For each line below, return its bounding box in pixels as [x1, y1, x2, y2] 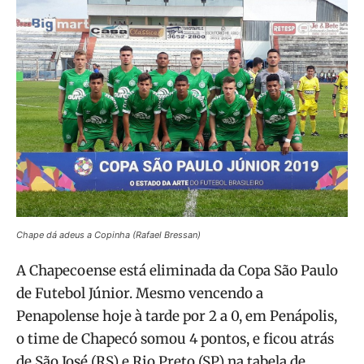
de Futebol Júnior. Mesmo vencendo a [16, 284, 263, 303]
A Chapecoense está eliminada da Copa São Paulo [16, 262, 338, 280]
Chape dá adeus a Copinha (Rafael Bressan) [16, 229, 201, 241]
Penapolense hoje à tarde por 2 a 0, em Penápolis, [16, 307, 337, 326]
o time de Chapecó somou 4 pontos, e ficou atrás [16, 330, 334, 349]
